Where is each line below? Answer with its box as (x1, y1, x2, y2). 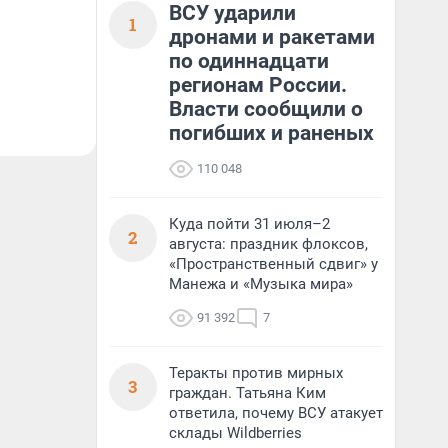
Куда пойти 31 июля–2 (169, 215, 330, 233)
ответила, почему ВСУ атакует (169, 404, 383, 422)
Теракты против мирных (169, 364, 343, 382)
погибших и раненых (169, 121, 374, 145)
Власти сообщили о (169, 97, 363, 121)
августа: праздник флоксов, (169, 235, 368, 253)
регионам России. (169, 73, 347, 97)
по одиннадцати (169, 49, 329, 73)
